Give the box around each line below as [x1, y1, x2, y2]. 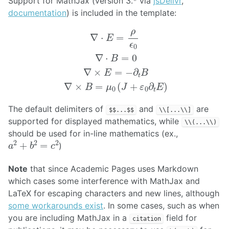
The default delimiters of [8, 103, 106, 114]
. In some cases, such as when [103, 200, 219, 211]
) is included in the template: [66, 8, 176, 18]
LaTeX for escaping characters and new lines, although [8, 188, 219, 198]
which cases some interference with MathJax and [8, 175, 200, 186]
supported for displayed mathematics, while [8, 116, 181, 126]
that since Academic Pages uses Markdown [28, 163, 198, 174]
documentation [8, 8, 66, 18]
